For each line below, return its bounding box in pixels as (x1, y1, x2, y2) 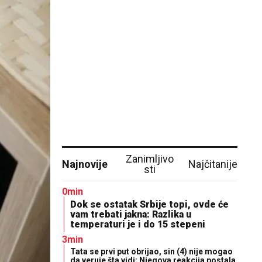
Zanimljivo (125, 153, 174, 165)
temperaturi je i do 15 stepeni (70, 219, 205, 230)
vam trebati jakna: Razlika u (70, 209, 191, 220)
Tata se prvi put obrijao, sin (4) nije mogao (70, 247, 233, 256)
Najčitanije (188, 158, 237, 170)
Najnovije (62, 158, 108, 170)
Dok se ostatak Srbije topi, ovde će (70, 199, 229, 210)
